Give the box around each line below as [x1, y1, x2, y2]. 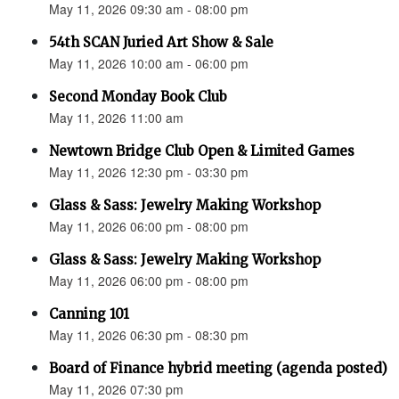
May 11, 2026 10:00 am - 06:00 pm [49, 54, 248, 72]
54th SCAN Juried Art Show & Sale [49, 34, 273, 51]
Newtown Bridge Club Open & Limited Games [49, 142, 354, 159]
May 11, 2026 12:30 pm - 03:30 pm [49, 163, 248, 181]
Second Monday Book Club [49, 88, 227, 105]
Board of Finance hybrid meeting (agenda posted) [49, 360, 387, 377]
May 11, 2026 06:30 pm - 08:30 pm [49, 326, 248, 344]
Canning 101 [49, 305, 129, 322]
